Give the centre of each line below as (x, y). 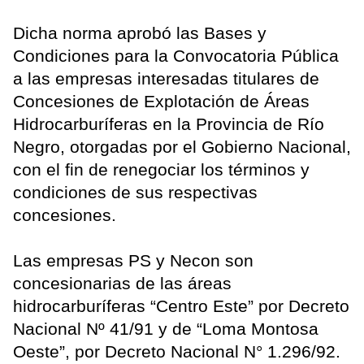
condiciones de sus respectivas (135, 193)
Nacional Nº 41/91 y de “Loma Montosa (166, 329)
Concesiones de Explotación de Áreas (161, 102)
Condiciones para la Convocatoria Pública (176, 56)
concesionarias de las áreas (122, 284)
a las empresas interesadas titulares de (166, 79)
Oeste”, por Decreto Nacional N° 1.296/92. (177, 352)
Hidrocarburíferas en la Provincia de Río (169, 124)
